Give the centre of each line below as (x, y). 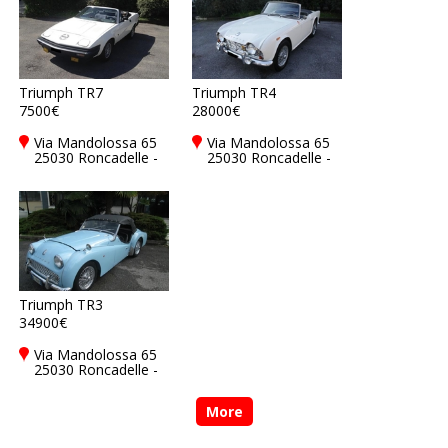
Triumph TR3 (61, 304)
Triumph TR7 (61, 92)
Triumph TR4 (234, 92)
